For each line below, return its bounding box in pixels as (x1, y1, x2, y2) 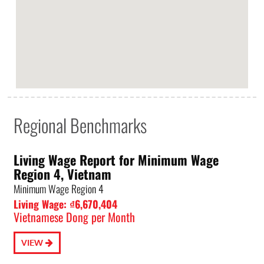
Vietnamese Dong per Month (14, 208, 136, 226)
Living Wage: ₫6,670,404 (14, 196, 118, 212)
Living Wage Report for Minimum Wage (14, 150, 219, 170)
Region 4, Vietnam (14, 164, 112, 184)
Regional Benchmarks (14, 111, 147, 139)
